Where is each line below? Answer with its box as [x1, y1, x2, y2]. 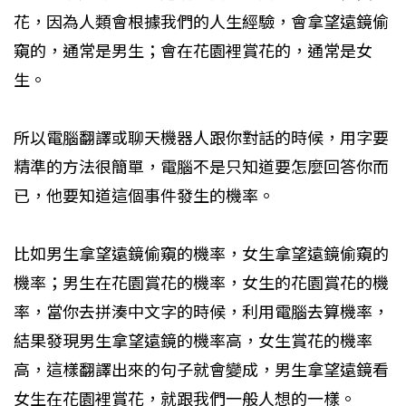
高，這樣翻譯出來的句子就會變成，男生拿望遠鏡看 [14, 361, 389, 380]
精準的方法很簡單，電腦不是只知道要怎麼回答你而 [14, 158, 389, 177]
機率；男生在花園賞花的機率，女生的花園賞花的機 [14, 274, 389, 293]
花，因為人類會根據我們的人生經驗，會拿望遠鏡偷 [14, 13, 389, 32]
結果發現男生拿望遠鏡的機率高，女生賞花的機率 [14, 332, 372, 351]
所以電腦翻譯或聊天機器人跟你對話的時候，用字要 [14, 129, 389, 148]
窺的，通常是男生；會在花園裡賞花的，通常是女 [14, 42, 372, 61]
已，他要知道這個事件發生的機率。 [14, 187, 275, 206]
